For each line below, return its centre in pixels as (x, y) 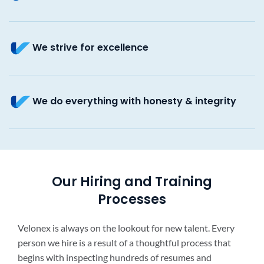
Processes (132, 199)
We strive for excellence (90, 47)
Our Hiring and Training (132, 181)
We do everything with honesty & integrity (134, 101)
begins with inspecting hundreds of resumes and (115, 257)
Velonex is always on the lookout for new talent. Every (126, 227)
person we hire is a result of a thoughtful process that (124, 242)
